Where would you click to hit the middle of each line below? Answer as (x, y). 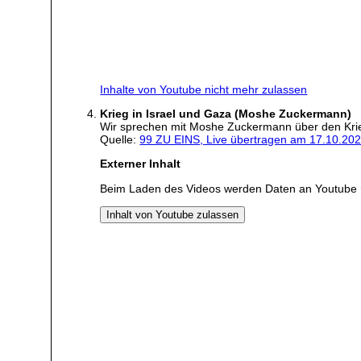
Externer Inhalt (141, 164)
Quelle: (120, 139)
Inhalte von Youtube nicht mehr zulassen (204, 89)
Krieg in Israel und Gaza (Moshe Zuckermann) (226, 113)
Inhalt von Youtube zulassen (173, 215)
